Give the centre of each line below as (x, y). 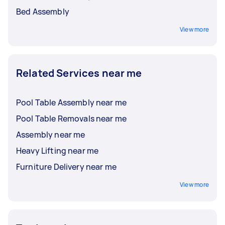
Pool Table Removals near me (72, 118)
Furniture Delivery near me (66, 166)
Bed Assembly (43, 11)
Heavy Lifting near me (58, 150)
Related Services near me (79, 73)
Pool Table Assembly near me (72, 102)
